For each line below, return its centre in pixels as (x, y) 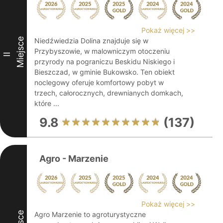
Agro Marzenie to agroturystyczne (90, 214)
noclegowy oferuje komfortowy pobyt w (99, 82)
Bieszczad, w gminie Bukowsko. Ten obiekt (105, 72)
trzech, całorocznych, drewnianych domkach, (109, 93)
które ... (47, 103)
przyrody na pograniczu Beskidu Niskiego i (105, 61)
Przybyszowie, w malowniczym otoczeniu (102, 51)
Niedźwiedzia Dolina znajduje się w (91, 41)
